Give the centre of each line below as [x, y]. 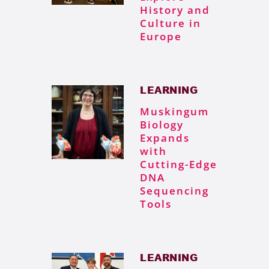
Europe [161, 37]
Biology [162, 125]
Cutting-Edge [179, 165]
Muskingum [174, 112]
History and [175, 10]
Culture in [171, 23]
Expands [165, 138]
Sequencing [174, 191]
